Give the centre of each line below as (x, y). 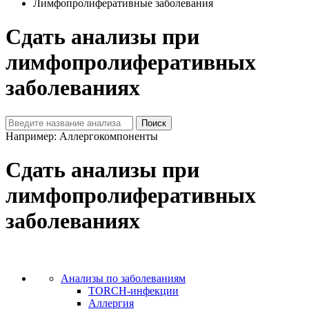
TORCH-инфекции (133, 290)
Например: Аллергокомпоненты (82, 136)
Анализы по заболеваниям (123, 278)
